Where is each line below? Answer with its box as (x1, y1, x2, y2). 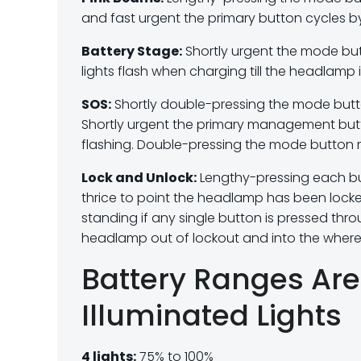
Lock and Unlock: (81, 168, 197, 187)
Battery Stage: (81, 42, 182, 60)
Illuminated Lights (81, 295, 342, 336)
